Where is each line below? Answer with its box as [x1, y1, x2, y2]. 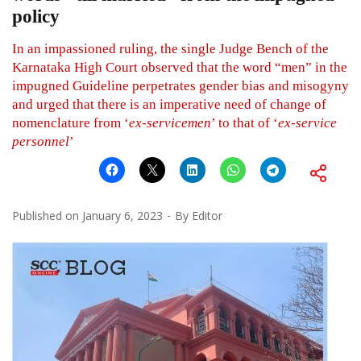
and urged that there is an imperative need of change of [12, 96, 326, 112]
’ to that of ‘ [211, 114, 278, 131]
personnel [12, 133, 69, 149]
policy [12, 6, 60, 27]
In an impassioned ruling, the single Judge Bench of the [12, 40, 329, 56]
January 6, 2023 [82, 207, 163, 223]
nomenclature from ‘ [12, 114, 129, 131]
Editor [192, 207, 222, 223]
